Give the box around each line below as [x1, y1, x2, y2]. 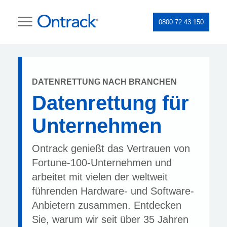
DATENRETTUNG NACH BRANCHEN [32, 78, 177, 86]
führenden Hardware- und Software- [32, 185, 194, 197]
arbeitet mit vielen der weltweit [32, 171, 168, 182]
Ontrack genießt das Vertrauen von [32, 143, 190, 154]
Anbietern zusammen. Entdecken [32, 200, 181, 211]
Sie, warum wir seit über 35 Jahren [32, 214, 188, 225]
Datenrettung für [32, 92, 189, 114]
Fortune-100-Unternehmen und [32, 157, 172, 168]
